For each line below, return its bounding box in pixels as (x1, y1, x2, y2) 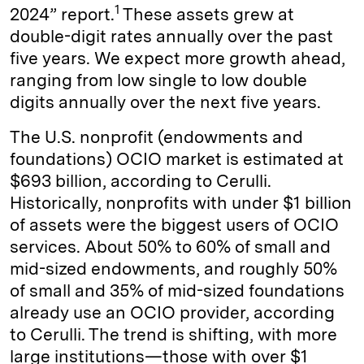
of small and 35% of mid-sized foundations (10, 279, 344, 301)
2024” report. (10, 3, 115, 24)
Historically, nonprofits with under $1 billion (10, 192, 352, 213)
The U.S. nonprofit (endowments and (10, 126, 303, 147)
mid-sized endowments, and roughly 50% (10, 258, 337, 279)
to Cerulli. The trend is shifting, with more (10, 323, 337, 344)
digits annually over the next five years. (10, 91, 321, 112)
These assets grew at (119, 3, 294, 24)
